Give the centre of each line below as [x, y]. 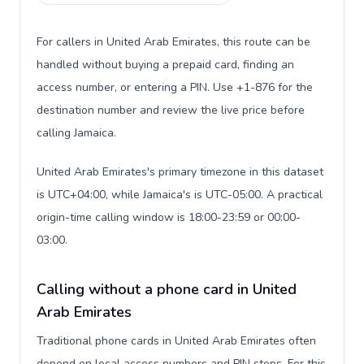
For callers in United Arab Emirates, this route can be [173, 42]
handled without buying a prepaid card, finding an [165, 65]
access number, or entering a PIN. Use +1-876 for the [175, 87]
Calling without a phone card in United [167, 289]
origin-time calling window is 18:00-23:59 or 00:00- [169, 217]
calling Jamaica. [76, 133]
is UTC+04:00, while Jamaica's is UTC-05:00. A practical [180, 195]
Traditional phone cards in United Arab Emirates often [176, 341]
